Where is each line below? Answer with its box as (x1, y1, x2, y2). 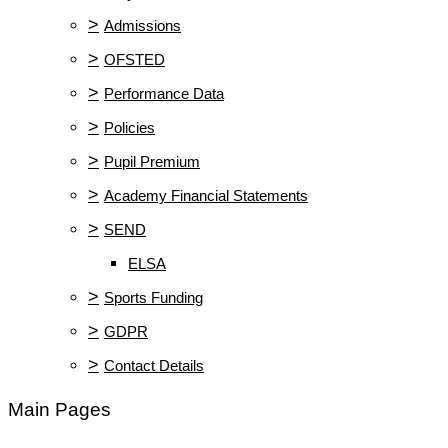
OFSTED (104, 50, 165, 68)
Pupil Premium (104, 152, 200, 170)
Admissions (104, 16, 181, 34)
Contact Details (104, 356, 204, 374)
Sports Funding (104, 288, 203, 306)
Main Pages (8, 398, 111, 420)
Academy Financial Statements (104, 186, 308, 204)
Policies (104, 118, 155, 136)
